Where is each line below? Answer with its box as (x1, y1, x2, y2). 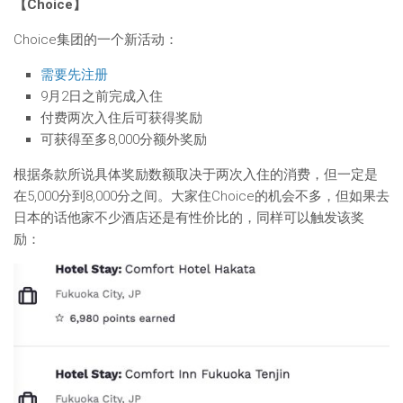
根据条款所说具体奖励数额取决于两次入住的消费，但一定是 (13, 166, 378, 183)
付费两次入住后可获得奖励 (40, 110, 202, 126)
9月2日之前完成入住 (40, 88, 163, 104)
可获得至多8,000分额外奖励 (40, 131, 207, 148)
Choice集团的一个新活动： (13, 31, 178, 48)
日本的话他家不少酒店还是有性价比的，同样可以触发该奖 (13, 210, 364, 226)
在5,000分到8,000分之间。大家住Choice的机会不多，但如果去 (13, 188, 390, 204)
